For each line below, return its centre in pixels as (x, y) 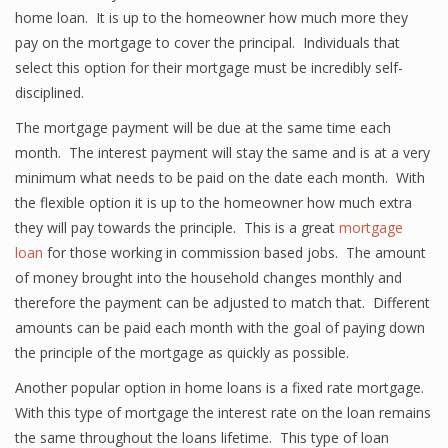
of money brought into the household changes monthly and (208, 277)
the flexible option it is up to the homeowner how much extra (213, 202)
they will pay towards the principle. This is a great (177, 227)
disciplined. (49, 92)
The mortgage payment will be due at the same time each (203, 127)
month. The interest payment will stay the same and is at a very (222, 152)
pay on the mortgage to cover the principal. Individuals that (207, 42)
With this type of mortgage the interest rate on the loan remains (223, 412)
